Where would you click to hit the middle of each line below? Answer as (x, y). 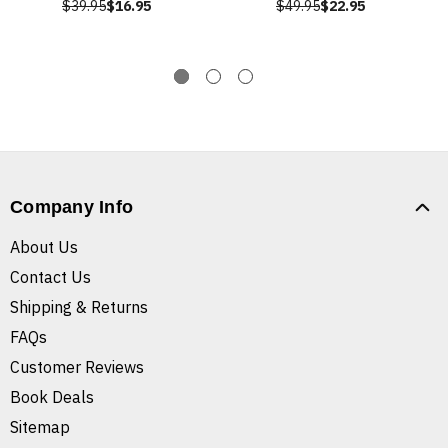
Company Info (71, 207)
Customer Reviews (77, 367)
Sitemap (40, 427)
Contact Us (50, 277)
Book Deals (52, 397)
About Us (44, 247)
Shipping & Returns (79, 307)
